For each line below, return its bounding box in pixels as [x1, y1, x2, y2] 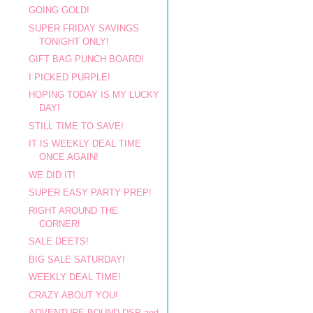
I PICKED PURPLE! [29, 71, 111, 82]
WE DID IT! [29, 169, 76, 180]
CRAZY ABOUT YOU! [29, 289, 119, 300]
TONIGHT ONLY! [39, 36, 110, 47]
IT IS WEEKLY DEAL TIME [29, 138, 142, 149]
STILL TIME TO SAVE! [29, 120, 124, 131]
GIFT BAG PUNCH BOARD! [29, 54, 145, 64]
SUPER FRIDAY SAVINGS [29, 22, 140, 34]
